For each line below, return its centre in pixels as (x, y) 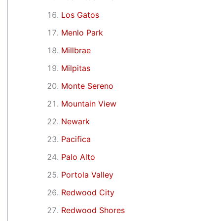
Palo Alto (78, 157)
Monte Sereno (87, 86)
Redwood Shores (93, 210)
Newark (75, 121)
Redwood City (88, 192)
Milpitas (76, 68)
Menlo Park (82, 32)
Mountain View (89, 103)
